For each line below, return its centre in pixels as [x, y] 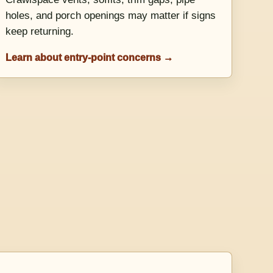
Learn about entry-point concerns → [90, 57]
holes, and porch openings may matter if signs [111, 16]
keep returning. [40, 32]
